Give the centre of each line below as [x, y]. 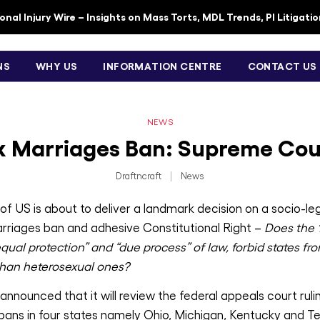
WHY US [57, 66]
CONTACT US [282, 66]
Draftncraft [139, 176]
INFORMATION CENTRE [162, 66]
